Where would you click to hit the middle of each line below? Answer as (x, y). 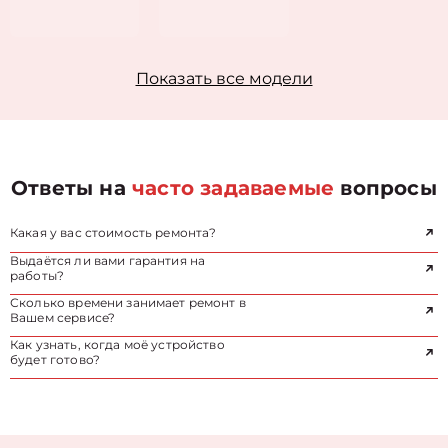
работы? (37, 275)
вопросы (385, 188)
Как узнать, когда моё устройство (117, 344)
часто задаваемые (233, 188)
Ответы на (72, 188)
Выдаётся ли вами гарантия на (108, 260)
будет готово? (55, 359)
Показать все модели (224, 78)
